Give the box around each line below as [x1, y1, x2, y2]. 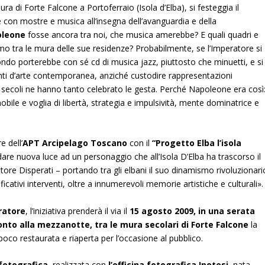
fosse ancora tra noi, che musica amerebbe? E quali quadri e [25, 28, 259, 40]
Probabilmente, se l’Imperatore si [135, 42, 263, 54]
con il [127, 137, 153, 149]
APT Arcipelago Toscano [22, 137, 128, 149]
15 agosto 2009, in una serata [130, 205, 256, 216]
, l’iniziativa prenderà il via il [25, 205, 130, 216]
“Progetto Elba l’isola [152, 137, 242, 149]
